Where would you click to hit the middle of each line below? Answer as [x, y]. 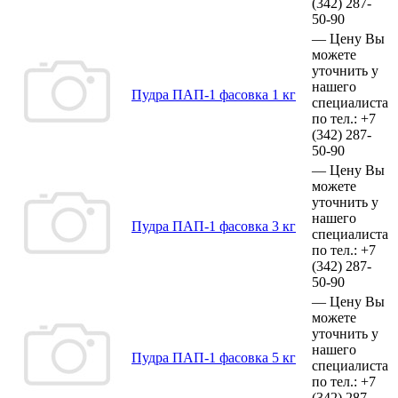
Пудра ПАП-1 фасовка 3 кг [214, 226]
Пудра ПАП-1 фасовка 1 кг [214, 94]
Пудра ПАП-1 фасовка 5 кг [214, 357]
